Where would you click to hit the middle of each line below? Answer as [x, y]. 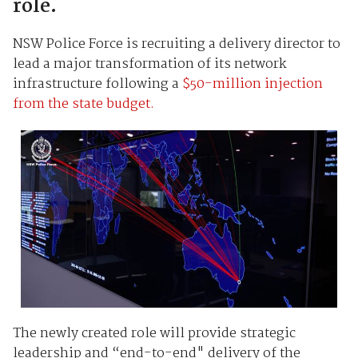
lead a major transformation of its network [149, 64]
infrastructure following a [97, 84]
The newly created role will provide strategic [154, 333]
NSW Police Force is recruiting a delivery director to [176, 44]
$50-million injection [252, 84]
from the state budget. [83, 104]
